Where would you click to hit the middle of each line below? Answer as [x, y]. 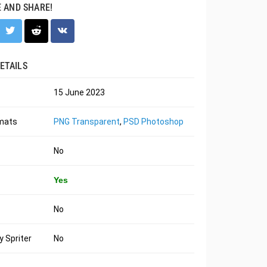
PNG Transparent [86, 122]
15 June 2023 [79, 92]
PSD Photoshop [153, 122]
